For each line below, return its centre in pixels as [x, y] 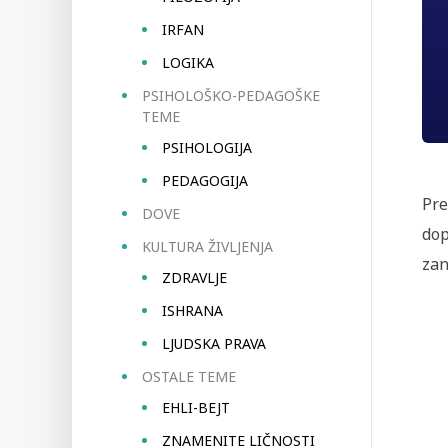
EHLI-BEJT [196, 407]
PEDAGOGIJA [205, 180]
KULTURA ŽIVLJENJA [207, 246]
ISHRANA [192, 310]
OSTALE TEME [189, 376]
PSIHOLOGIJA [207, 147]
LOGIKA [188, 62]
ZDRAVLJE [194, 277]
